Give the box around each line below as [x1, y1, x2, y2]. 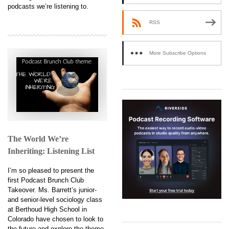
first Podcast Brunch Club [8, 176, 84, 184]
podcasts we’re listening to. [8, 2, 88, 10]
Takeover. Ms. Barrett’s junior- [8, 186, 97, 194]
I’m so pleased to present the [8, 166, 94, 174]
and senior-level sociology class [8, 195, 102, 203]
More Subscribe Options [149, 50, 206, 56]
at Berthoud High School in [8, 205, 87, 213]
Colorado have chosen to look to [8, 215, 103, 223]
